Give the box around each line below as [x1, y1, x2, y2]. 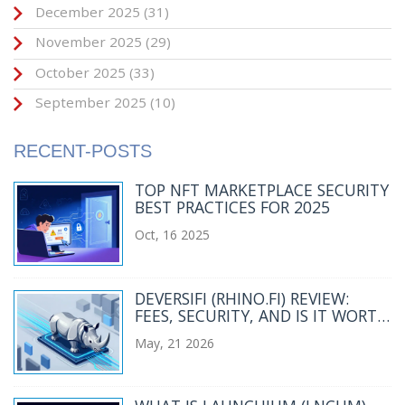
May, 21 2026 [134, 334, 214, 352]
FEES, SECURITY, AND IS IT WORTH [134, 304, 389, 326]
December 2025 [32, 2, 144, 21]
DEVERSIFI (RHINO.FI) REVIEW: [134, 287, 349, 309]
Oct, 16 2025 [134, 226, 210, 244]
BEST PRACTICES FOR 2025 [134, 196, 330, 219]
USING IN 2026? [134, 321, 250, 344]
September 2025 [32, 93, 150, 112]
